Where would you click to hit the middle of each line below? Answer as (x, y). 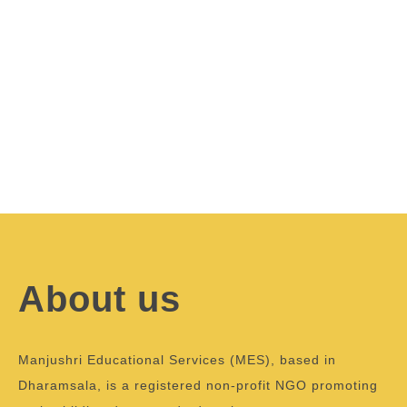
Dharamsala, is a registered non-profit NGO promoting (198, 385)
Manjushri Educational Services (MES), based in (177, 360)
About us (99, 299)
